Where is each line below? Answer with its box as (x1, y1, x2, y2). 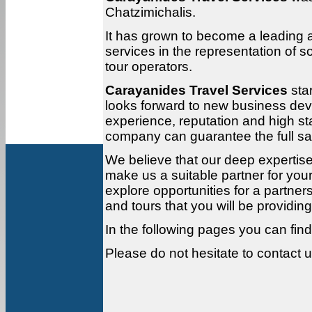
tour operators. (105, 59, 192, 75)
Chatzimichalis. (105, 5, 196, 20)
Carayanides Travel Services (105, 83, 288, 98)
